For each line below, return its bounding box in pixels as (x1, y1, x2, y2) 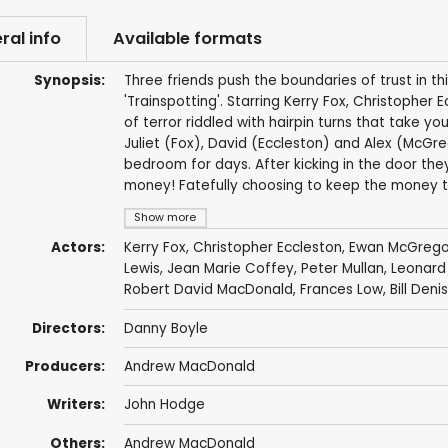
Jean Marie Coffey (166, 259, 294, 279)
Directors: (31, 318, 105, 338)
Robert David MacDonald (123, 280, 293, 300)
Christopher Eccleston (192, 238, 342, 258)
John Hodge (123, 395, 205, 415)
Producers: (24, 357, 105, 377)
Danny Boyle (123, 318, 208, 338)
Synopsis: (33, 71, 105, 91)
